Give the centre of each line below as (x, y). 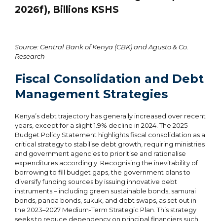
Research (30, 56)
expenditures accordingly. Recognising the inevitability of (106, 163)
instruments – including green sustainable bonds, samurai (105, 191)
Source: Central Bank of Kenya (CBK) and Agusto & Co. (102, 47)
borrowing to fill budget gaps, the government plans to (103, 172)
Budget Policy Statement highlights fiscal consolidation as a (110, 134)
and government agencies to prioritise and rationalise (100, 153)
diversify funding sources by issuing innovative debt (96, 181)
